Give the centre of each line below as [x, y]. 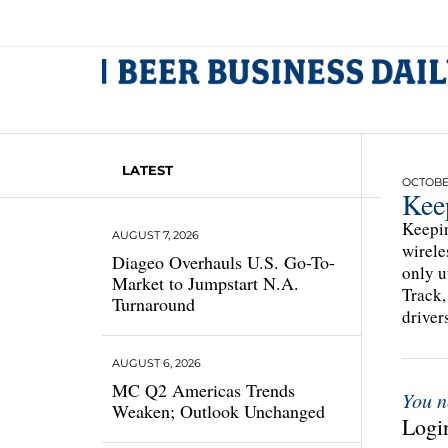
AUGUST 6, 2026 [156, 363]
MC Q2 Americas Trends [203, 390]
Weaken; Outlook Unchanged [218, 411]
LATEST [147, 170]
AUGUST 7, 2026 [155, 235]
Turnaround [153, 304]
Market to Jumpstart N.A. [205, 283]
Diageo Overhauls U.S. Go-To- [223, 262]
